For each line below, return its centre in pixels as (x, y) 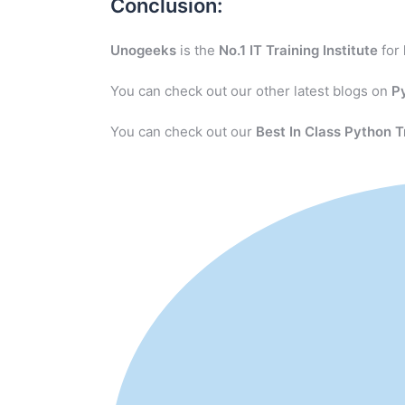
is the (198, 51)
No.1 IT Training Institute (298, 51)
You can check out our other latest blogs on (251, 91)
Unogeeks (143, 51)
